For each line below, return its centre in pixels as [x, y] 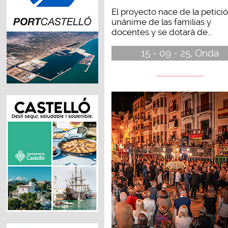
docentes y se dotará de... [162, 32]
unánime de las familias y [161, 22]
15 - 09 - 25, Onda [180, 53]
